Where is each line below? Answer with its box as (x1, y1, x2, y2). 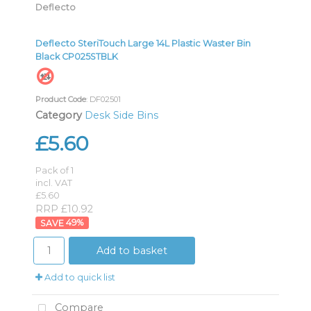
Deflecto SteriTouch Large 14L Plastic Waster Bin (35, 37, 251, 49)
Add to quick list (42, 271, 115, 283)
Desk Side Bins (85, 108, 158, 121)
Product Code (35, 94, 86, 104)
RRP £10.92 (35, 202, 93, 215)
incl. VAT (35, 177, 72, 188)
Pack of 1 (35, 165, 74, 176)
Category (35, 108, 82, 121)
